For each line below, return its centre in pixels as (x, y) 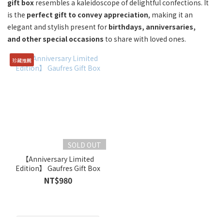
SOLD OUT (85, 145)
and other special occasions (55, 39)
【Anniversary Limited (58, 159)
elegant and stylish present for (58, 27)
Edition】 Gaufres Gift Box (58, 168)
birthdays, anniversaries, (152, 27)
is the (17, 15)
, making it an (170, 15)
